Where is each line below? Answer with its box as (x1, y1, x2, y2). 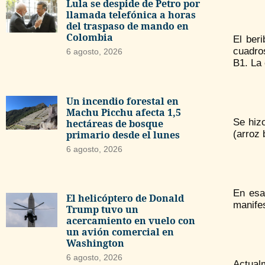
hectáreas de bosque (66, 117, 163, 130)
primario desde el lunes (66, 128, 180, 141)
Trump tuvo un (66, 203, 138, 216)
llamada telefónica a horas (66, 8, 196, 21)
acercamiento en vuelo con (66, 214, 195, 228)
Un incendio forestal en (66, 94, 179, 108)
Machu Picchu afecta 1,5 (66, 105, 181, 119)
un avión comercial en (66, 225, 174, 239)
